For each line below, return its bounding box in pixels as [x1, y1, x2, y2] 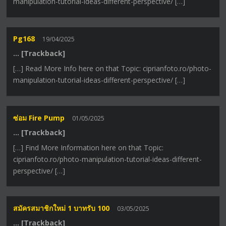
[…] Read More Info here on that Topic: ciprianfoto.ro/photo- [13, 64, 212, 74]
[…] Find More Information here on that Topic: [13, 142, 164, 152]
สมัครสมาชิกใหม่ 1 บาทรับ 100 [13, 203, 110, 213]
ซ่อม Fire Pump [13, 112, 65, 123]
